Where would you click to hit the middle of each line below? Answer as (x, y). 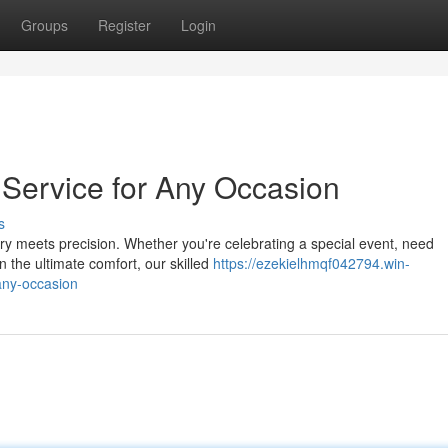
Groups (44, 25)
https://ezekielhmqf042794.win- (311, 263)
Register (124, 25)
